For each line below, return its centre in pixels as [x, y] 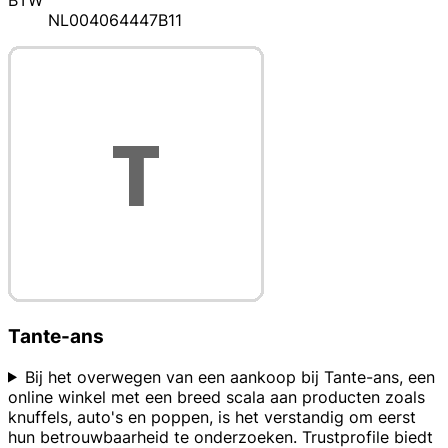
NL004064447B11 [115, 20]
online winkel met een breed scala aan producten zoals [216, 396]
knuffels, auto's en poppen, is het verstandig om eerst [212, 416]
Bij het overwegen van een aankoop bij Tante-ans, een [229, 376]
